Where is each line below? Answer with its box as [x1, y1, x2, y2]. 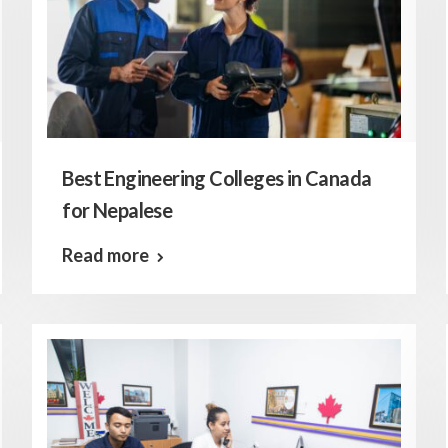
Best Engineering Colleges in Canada [62, 166, 372, 190]
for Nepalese [62, 198, 173, 222]
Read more [62, 244, 150, 266]
